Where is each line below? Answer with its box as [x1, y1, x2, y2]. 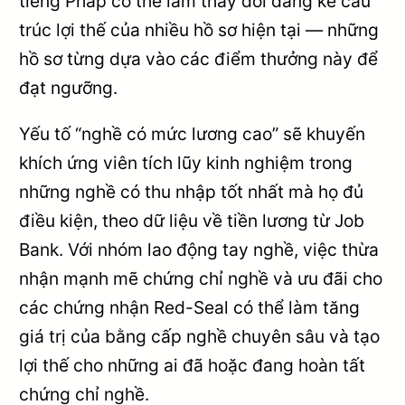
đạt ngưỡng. [19, 76, 118, 99]
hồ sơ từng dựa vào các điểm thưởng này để [19, 47, 379, 70]
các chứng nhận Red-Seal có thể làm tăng [19, 296, 361, 318]
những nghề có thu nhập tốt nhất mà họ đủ [19, 180, 364, 202]
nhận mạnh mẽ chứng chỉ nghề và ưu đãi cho [19, 267, 383, 289]
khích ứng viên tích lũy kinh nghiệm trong [19, 151, 353, 174]
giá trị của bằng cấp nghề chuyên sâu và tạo [19, 325, 381, 347]
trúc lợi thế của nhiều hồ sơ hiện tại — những [19, 18, 380, 41]
